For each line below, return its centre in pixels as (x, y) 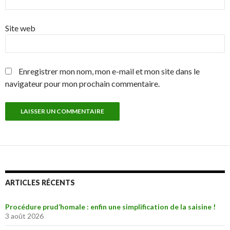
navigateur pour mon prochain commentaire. (82, 83)
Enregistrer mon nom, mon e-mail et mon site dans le (109, 71)
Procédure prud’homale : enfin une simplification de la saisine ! (110, 207)
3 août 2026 (24, 216)
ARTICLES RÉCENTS (40, 183)
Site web (20, 28)
